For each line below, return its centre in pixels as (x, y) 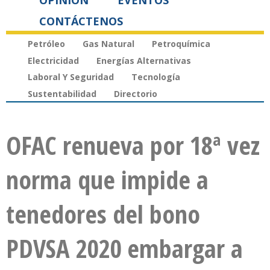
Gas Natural (108, 43)
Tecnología (156, 77)
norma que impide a (107, 180)
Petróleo (46, 43)
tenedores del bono (103, 214)
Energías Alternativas (144, 60)
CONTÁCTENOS (81, 21)
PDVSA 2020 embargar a (124, 248)
